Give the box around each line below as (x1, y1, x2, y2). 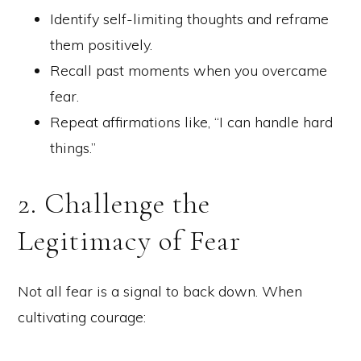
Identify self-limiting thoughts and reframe (50, 9, 329, 28)
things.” (50, 138, 96, 157)
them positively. (50, 35, 152, 54)
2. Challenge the (18, 185, 210, 221)
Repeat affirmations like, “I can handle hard (50, 112, 333, 131)
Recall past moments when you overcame (50, 60, 327, 80)
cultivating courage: (18, 307, 146, 326)
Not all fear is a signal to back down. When (18, 281, 302, 301)
